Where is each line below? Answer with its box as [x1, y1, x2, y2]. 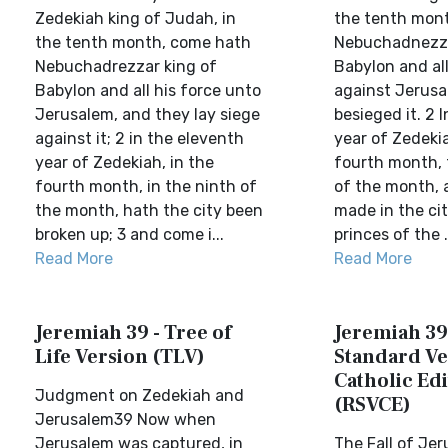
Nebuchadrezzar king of [35, 57, 217, 76]
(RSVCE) [333, 392, 411, 418]
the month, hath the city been [35, 201, 263, 220]
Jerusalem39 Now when [35, 410, 216, 429]
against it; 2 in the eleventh [35, 129, 244, 148]
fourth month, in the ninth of [35, 177, 257, 196]
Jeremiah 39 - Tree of [35, 320, 231, 346]
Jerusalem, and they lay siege [35, 105, 260, 124]
